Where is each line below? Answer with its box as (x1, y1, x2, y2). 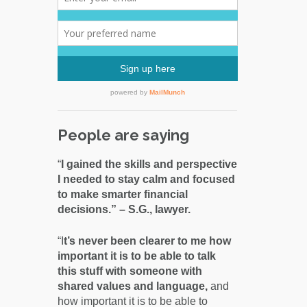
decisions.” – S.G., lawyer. (57, 204, 191, 216)
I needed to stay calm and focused (57, 173, 235, 186)
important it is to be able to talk (57, 250, 216, 262)
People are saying (57, 126, 189, 145)
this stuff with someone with (57, 265, 202, 278)
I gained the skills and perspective (60, 158, 237, 171)
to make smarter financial (57, 188, 188, 201)
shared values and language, (57, 280, 208, 293)
